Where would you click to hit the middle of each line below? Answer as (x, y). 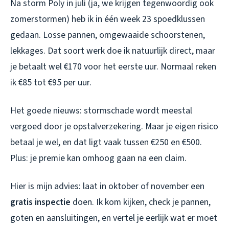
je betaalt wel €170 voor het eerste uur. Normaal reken (113, 67)
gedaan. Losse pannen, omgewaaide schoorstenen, (108, 35)
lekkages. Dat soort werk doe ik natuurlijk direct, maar (113, 51)
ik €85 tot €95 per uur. (51, 83)
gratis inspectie (40, 202)
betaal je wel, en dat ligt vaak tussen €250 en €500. (106, 143)
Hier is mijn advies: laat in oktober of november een (107, 187)
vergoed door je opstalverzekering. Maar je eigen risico (114, 127)
